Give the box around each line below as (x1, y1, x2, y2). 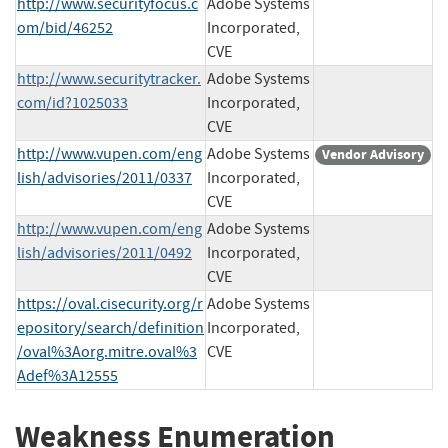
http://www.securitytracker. (17, 68, 201, 89)
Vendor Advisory (322, 144, 424, 164)
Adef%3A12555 (17, 365, 118, 386)
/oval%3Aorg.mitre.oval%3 (17, 341, 197, 362)
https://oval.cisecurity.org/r (17, 293, 203, 314)
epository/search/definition (17, 317, 204, 338)
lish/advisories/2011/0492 (17, 242, 192, 263)
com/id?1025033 (17, 92, 128, 113)
